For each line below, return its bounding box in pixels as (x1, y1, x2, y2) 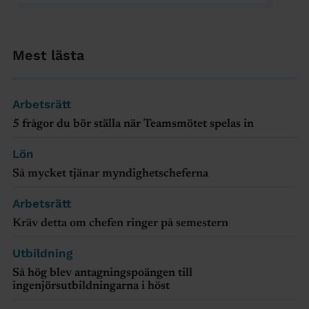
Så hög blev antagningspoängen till (12, 268, 192, 280)
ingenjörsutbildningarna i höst (12, 281, 170, 293)
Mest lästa (12, 47, 84, 64)
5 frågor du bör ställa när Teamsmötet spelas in (12, 119, 254, 131)
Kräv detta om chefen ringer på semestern (12, 218, 228, 230)
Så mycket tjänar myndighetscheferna (12, 168, 208, 181)
